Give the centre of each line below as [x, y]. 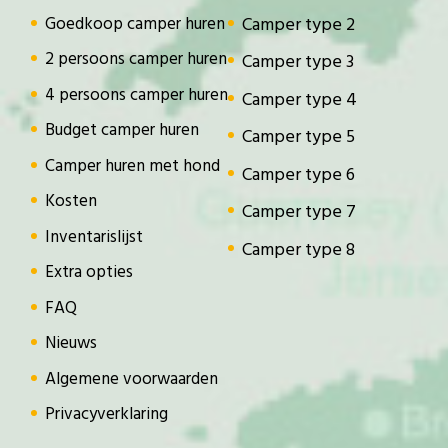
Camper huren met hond [133, 166]
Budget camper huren [122, 131]
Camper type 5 [299, 138]
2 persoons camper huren [136, 60]
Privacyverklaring [107, 415]
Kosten [71, 202]
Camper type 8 [299, 250]
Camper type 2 [299, 25]
